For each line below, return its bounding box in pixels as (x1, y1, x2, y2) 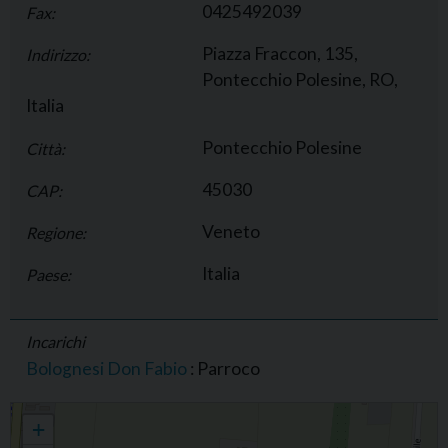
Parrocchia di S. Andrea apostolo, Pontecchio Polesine (11, 403, 308, 421)
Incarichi (26, 332, 85, 352)
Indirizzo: (26, 45, 90, 65)
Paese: (26, 265, 71, 285)
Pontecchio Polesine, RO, (202, 69, 398, 91)
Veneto (202, 221, 260, 243)
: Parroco (190, 358, 260, 380)
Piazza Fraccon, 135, (202, 43, 358, 65)
